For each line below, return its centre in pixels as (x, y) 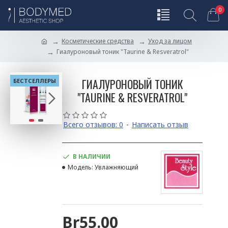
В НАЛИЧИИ (92, 156)
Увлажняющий (117, 167)
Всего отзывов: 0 (93, 124)
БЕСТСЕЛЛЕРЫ (35, 81)
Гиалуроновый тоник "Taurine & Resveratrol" (123, 51)
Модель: (80, 167)
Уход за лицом (170, 41)
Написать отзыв (160, 124)
